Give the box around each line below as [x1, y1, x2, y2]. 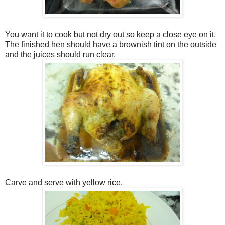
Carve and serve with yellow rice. [5, 178, 123, 187]
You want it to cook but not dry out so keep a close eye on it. [5, 30, 216, 39]
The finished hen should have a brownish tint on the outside [5, 40, 216, 49]
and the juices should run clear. [5, 50, 116, 59]
